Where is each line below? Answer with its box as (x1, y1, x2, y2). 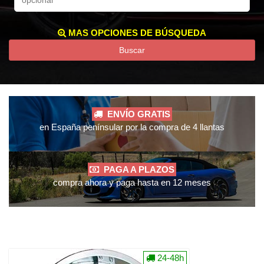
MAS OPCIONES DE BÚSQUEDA (66, 28, 206, 38)
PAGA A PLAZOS (99, 164, 174, 174)
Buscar (119, 45, 145, 55)
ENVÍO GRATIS (103, 109, 170, 119)
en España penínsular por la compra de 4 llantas (39, 122, 225, 132)
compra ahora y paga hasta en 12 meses (53, 177, 211, 187)
